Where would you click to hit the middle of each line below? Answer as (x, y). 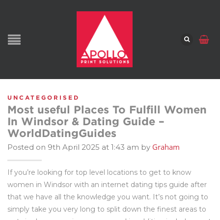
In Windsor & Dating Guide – (86, 121)
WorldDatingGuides (62, 133)
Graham (166, 147)
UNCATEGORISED (43, 97)
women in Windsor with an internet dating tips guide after (107, 185)
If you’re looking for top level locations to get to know (99, 172)
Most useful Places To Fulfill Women (107, 109)
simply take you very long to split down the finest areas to (107, 209)
